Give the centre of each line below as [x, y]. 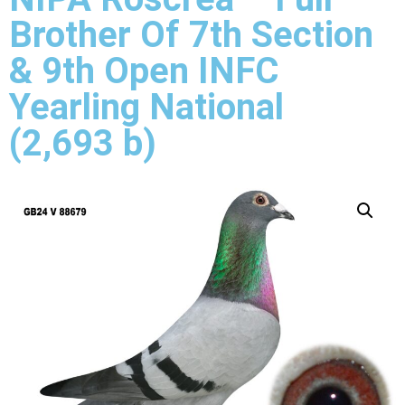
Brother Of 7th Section [191, 35]
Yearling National [146, 107]
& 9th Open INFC [144, 71]
